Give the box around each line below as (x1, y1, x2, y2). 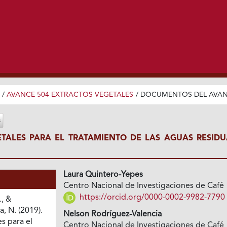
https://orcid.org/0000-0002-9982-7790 (78, 193, 225, 202)
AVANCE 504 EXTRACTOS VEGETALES (6, 91, 133, 98)
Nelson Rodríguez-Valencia (63, 210, 162, 219)
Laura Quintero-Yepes (63, 171, 143, 179)
